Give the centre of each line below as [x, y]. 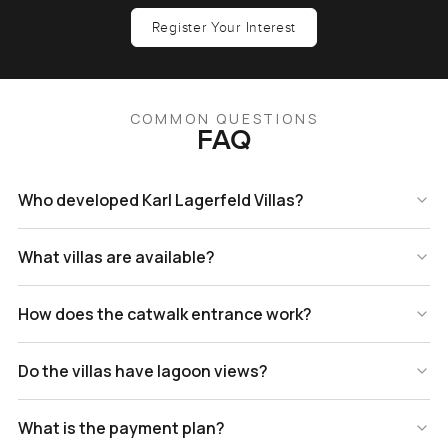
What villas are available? [116, 257]
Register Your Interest [224, 27]
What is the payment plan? [121, 428]
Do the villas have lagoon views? [142, 371]
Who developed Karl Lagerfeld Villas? [160, 200]
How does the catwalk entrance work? [164, 314]
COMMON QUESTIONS [224, 119]
